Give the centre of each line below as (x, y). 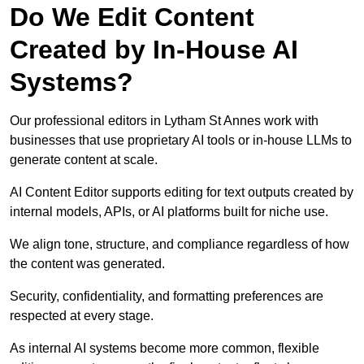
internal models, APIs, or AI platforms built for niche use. (169, 212)
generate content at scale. (84, 160)
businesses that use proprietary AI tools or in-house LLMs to (181, 141)
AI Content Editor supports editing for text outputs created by (182, 193)
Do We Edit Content (132, 17)
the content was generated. (87, 264)
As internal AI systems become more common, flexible (165, 349)
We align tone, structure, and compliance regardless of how (180, 245)
